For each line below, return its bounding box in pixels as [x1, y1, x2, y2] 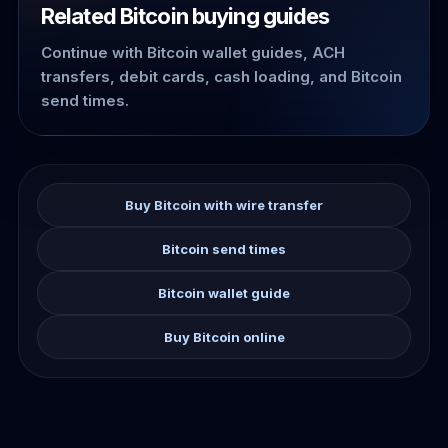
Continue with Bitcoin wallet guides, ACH [41, 42, 345, 62]
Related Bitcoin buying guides [41, 2, 330, 29]
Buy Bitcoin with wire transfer [125, 196, 323, 213]
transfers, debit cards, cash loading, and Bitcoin [41, 66, 402, 86]
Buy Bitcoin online [163, 328, 285, 345]
